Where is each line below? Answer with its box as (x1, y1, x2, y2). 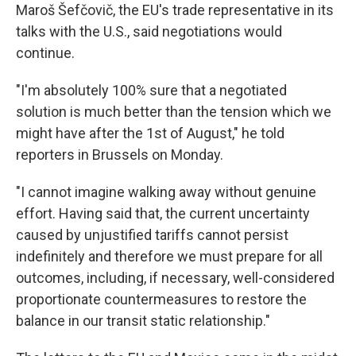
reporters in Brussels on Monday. (16, 146, 223, 163)
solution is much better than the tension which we (16, 103, 331, 120)
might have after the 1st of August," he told (16, 125, 284, 141)
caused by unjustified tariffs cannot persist (16, 226, 288, 243)
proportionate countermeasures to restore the (16, 291, 307, 308)
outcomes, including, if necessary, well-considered (16, 269, 335, 286)
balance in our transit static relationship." (16, 312, 270, 329)
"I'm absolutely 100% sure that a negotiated (16, 82, 287, 99)
